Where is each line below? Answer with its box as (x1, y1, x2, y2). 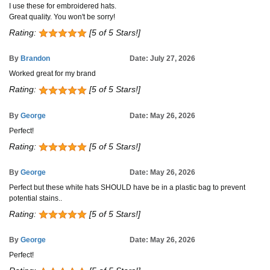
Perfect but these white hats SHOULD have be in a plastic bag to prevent (9, 183, 245, 192)
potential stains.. (9, 194, 62, 202)
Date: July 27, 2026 (130, 54, 195, 63)
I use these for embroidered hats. (9, 2, 116, 11)
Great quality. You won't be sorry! (9, 13, 115, 22)
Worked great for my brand (9, 69, 96, 78)
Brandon (20, 54, 50, 63)
